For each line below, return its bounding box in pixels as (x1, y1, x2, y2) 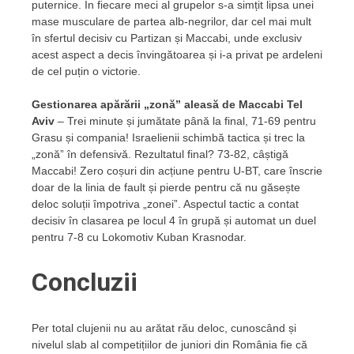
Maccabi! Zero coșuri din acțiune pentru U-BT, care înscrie (32, 164, 322, 177)
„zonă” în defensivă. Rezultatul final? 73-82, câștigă (32, 147, 288, 160)
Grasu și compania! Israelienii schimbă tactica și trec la (32, 130, 305, 144)
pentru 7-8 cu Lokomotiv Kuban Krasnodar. (32, 230, 247, 243)
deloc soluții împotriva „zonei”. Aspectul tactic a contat (32, 197, 299, 210)
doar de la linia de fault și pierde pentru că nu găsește (32, 180, 300, 194)
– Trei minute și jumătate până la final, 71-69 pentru (55, 114, 316, 127)
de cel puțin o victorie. (32, 64, 141, 77)
